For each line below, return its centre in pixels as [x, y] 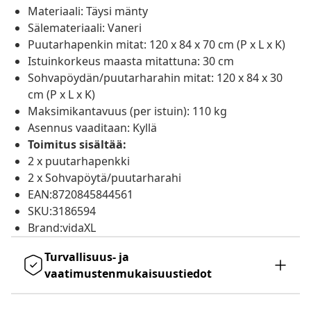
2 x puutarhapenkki [79, 161]
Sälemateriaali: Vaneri [85, 28]
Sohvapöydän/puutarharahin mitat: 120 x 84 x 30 [155, 78]
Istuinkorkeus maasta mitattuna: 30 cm [131, 61]
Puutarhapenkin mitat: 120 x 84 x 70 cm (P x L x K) [157, 45]
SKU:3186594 [62, 211]
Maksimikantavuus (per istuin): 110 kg [127, 111]
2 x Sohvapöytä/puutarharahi [104, 178]
